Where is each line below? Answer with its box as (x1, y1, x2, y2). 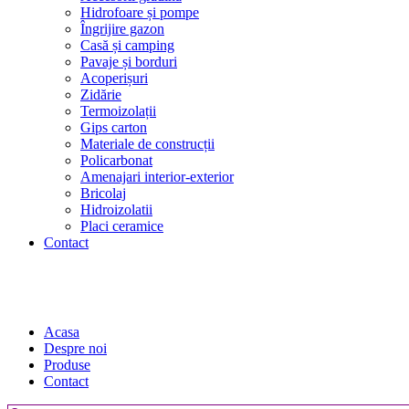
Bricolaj (80, 184, 126, 201)
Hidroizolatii (80, 201, 152, 217)
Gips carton (80, 119, 147, 135)
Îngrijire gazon (80, 20, 164, 37)
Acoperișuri (80, 69, 148, 86)
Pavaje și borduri (80, 53, 177, 69)
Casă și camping (80, 37, 174, 53)
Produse (44, 356, 90, 372)
